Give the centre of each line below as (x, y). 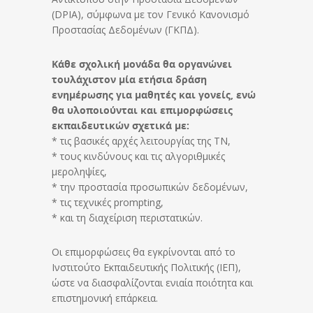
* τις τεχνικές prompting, (108, 202)
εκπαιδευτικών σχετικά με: (121, 125)
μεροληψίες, (79, 172)
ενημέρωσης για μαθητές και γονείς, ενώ (154, 95)
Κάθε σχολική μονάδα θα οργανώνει (142, 64)
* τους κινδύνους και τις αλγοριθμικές (138, 156)
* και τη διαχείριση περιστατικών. (127, 218)
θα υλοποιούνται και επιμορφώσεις (142, 110)
